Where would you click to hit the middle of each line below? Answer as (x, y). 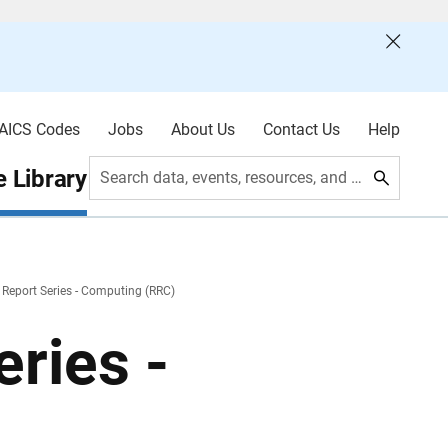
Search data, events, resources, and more (357, 177)
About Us (202, 129)
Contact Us (301, 129)
